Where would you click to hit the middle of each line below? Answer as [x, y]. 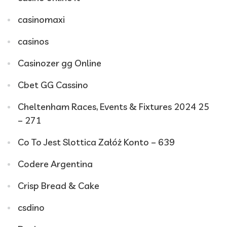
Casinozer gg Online [60, 63]
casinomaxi [41, 20]
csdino [31, 207]
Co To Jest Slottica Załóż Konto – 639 [96, 142]
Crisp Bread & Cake [59, 186]
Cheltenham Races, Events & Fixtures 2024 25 [113, 107]
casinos [33, 41]
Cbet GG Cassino [53, 85]
